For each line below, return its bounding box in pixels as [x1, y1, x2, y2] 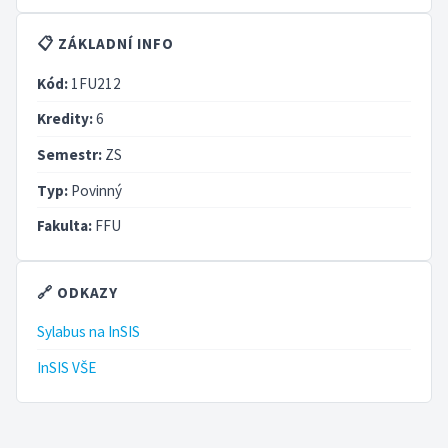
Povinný [68, 180, 122, 200]
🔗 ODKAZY [37, 283, 119, 303]
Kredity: [37, 109, 93, 129]
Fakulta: [37, 216, 92, 236]
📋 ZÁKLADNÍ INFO [37, 34, 174, 54]
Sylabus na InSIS [37, 322, 140, 342]
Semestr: [37, 144, 102, 164]
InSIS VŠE [37, 358, 96, 378]
